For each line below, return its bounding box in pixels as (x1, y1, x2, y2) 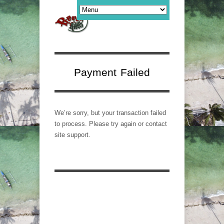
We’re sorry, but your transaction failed (54, 108, 166, 116)
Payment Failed (74, 66, 150, 78)
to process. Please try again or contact (54, 119, 167, 127)
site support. (54, 130, 90, 138)
